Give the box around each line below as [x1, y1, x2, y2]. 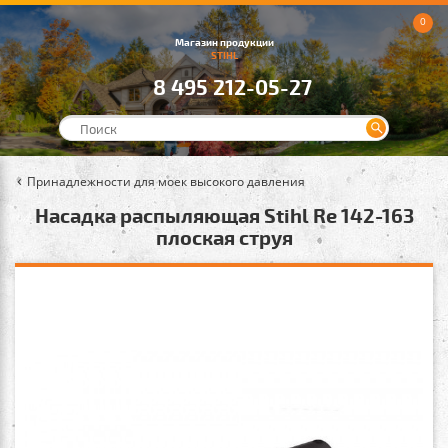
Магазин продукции [174, 36, 274, 48]
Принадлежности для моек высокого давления [27, 173, 305, 190]
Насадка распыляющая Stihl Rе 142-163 [34, 203, 414, 228]
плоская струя [155, 225, 293, 250]
